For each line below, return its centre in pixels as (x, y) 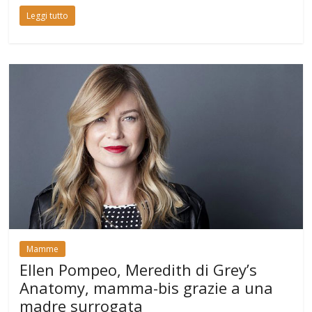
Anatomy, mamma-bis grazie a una (147, 288)
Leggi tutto (48, 16)
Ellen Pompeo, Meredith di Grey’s (139, 270)
